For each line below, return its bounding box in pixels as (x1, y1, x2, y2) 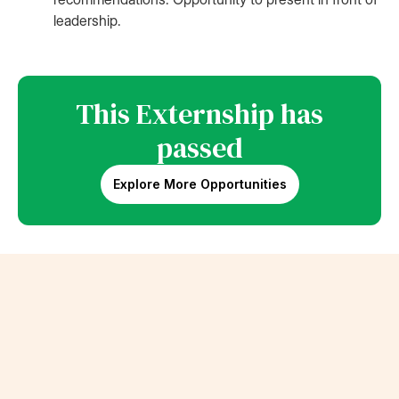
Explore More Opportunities (112, 176, 287, 191)
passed (156, 128, 243, 167)
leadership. (53, 12, 121, 29)
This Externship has (76, 94, 323, 134)
